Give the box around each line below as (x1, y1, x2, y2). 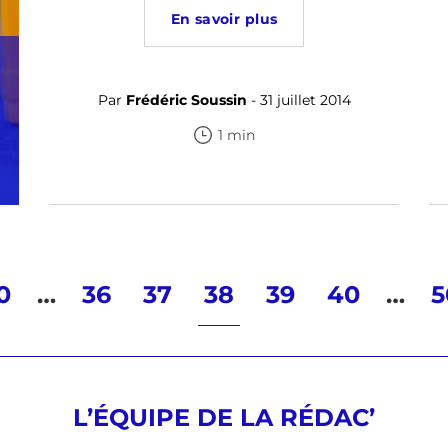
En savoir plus (170, 10, 278, 28)
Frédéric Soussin (125, 91, 247, 109)
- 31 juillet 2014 (246, 91, 351, 109)
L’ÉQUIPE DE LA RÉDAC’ (73, 403, 375, 432)
